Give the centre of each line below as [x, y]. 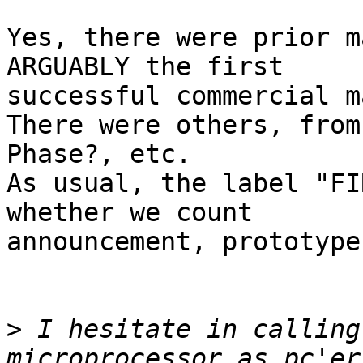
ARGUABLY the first [153, 67]
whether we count [137, 213]
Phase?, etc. [99, 154]
